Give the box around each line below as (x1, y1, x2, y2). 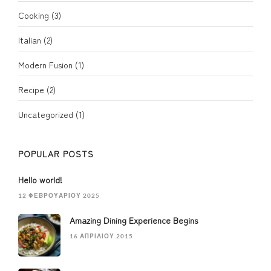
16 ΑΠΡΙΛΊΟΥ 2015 (70, 232, 133, 240)
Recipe (18, 83, 44, 96)
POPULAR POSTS (18, 148, 94, 160)
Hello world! (18, 174, 62, 186)
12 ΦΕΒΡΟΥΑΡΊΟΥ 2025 (18, 192, 100, 199)
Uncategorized (18, 108, 73, 120)
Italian (18, 34, 41, 46)
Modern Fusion (18, 59, 73, 71)
